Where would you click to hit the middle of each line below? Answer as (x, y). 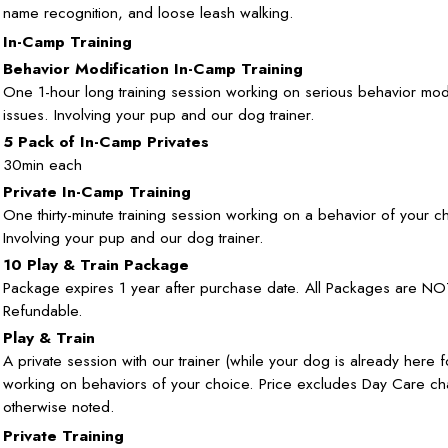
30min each (42, 164)
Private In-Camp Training (97, 191)
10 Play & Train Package (96, 264)
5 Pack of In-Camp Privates (106, 141)
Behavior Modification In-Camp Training (153, 68)
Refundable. (43, 310)
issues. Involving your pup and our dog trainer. (159, 114)
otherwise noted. (59, 406)
